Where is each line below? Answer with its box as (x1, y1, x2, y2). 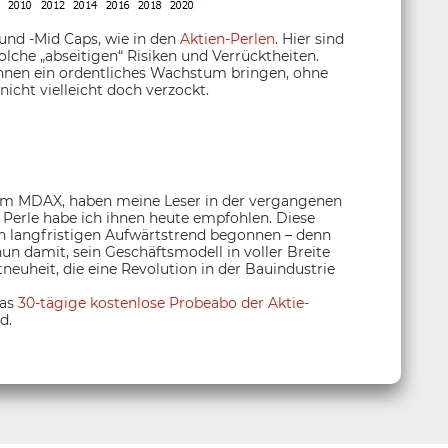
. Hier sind (275, 30, 344, 49)
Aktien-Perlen (180, 30, 275, 49)
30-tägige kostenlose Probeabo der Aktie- (18, 294, 309, 313)
